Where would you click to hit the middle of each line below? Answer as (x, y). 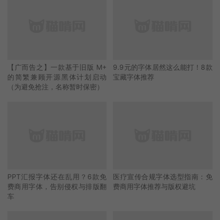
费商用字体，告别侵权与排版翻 (57, 186)
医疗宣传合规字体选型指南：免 (163, 176)
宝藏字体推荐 (134, 77)
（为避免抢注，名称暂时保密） (55, 86)
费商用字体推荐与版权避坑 (154, 186)
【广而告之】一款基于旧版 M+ (57, 67)
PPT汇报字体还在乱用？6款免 (57, 176)
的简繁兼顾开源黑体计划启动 (57, 77)
